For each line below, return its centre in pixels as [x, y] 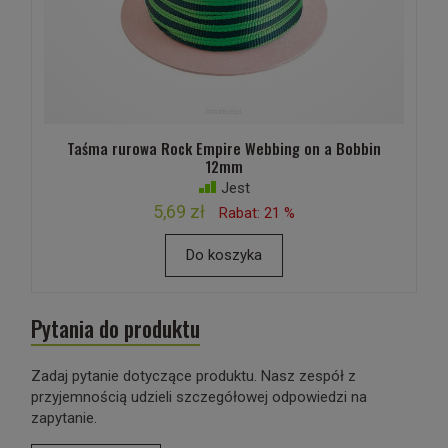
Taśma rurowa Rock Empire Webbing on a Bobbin [224, 148]
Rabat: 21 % [257, 213]
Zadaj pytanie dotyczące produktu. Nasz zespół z [193, 376]
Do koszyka [224, 255]
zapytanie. [64, 418]
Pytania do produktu [115, 328]
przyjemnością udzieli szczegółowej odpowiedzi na [199, 397]
